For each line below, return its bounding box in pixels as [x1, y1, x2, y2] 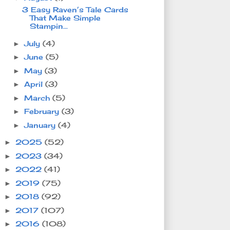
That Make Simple [29, 13, 101, 23]
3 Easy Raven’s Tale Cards [22, 5, 128, 14]
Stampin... [29, 22, 68, 31]
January [24, 120, 58, 129]
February [24, 107, 62, 116]
